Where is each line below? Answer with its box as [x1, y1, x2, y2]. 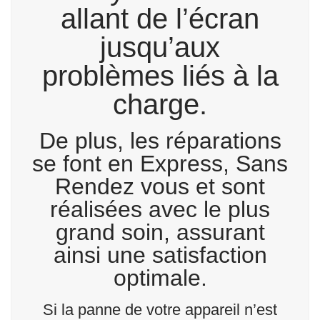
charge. [113, 89, 207, 121]
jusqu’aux [100, 31, 220, 64]
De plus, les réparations [39, 128, 281, 154]
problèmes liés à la [41, 60, 279, 92]
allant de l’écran [61, 3, 259, 35]
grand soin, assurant [55, 219, 265, 246]
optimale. [113, 265, 207, 291]
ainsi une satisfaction [53, 242, 267, 269]
